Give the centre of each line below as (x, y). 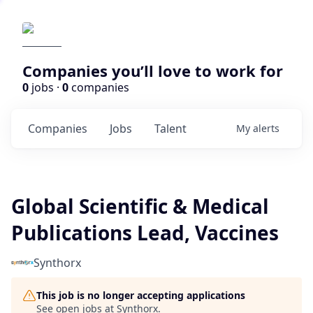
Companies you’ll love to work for (153, 71)
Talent (170, 129)
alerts (266, 128)
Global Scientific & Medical (140, 206)
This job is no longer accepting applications (141, 295)
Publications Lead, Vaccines (145, 233)
